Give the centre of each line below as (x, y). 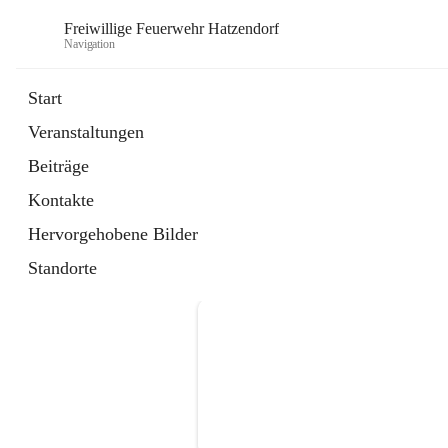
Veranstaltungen (86, 132)
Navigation (89, 43)
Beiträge (58, 166)
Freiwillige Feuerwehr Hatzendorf (171, 28)
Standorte (62, 268)
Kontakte (61, 200)
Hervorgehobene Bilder (113, 234)
